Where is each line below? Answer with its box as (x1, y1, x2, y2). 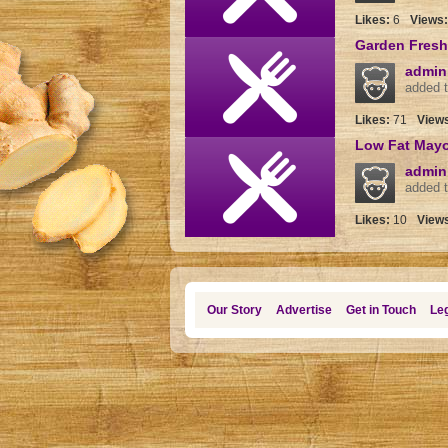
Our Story (206, 303, 262, 317)
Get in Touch (345, 303, 416, 317)
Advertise (275, 303, 332, 317)
